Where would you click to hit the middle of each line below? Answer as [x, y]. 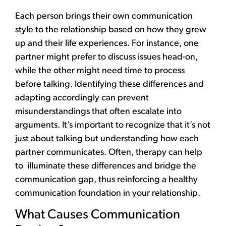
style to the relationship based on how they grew [111, 30]
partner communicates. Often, [75, 152]
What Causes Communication [98, 215]
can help [185, 152]
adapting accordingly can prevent [82, 98]
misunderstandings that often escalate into [98, 111]
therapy [152, 152]
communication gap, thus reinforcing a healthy [106, 180]
